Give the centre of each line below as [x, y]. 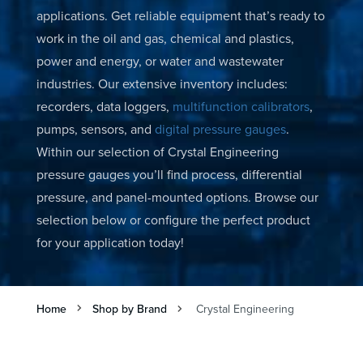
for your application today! [110, 242]
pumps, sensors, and [95, 128]
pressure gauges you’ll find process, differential [169, 174]
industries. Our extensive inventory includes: [162, 83]
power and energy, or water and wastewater [160, 60]
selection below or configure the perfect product [173, 219]
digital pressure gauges [220, 128]
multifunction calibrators [241, 106]
